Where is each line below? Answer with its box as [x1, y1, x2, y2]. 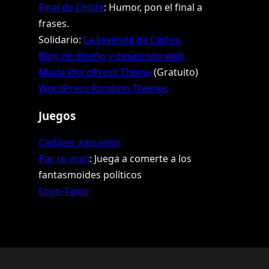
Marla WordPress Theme [38, 65, 151, 79]
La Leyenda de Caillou [83, 32, 181, 46]
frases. [38, 16, 69, 30]
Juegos [38, 107, 76, 123]
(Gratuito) [151, 65, 198, 79]
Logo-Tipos [38, 184, 88, 198]
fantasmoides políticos [38, 168, 142, 181]
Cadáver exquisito [38, 135, 119, 149]
